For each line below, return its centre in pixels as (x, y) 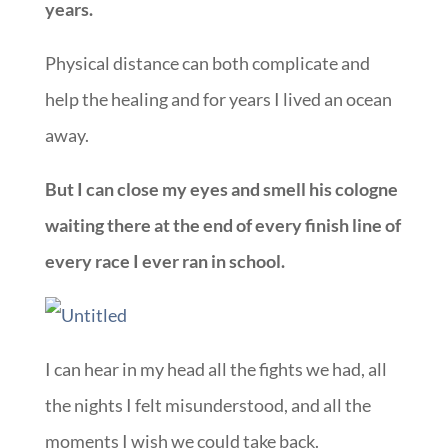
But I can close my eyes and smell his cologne (221, 189)
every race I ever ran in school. (164, 261)
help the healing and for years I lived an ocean (218, 99)
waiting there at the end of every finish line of (222, 225)
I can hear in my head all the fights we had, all (215, 369)
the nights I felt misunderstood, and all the (207, 405)
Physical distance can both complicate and (207, 63)
